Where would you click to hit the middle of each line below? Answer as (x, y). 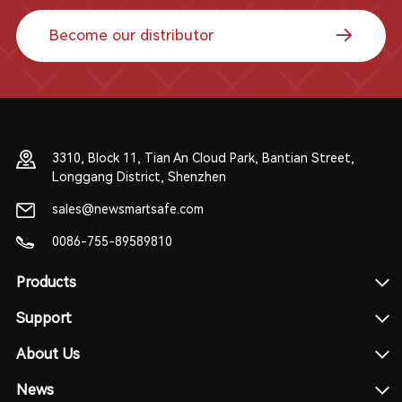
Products (46, 282)
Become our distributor (131, 35)
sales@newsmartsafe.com (127, 209)
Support (44, 318)
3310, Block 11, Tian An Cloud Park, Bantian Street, (203, 157)
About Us (48, 354)
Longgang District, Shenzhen (139, 176)
